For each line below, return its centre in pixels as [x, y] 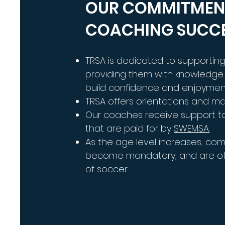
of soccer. [107, 169]
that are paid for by [130, 128]
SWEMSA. [192, 128]
